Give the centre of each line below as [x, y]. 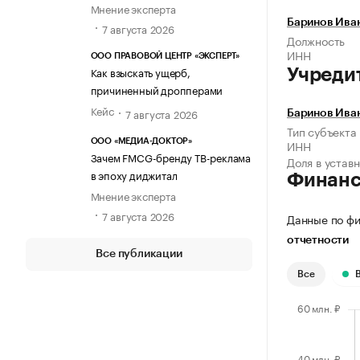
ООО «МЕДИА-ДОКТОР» [141, 141]
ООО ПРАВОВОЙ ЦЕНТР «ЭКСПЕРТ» [165, 56]
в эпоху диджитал [134, 174]
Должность [316, 41]
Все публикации [139, 254]
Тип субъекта [322, 131]
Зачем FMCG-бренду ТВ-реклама [170, 156]
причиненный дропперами [157, 90]
